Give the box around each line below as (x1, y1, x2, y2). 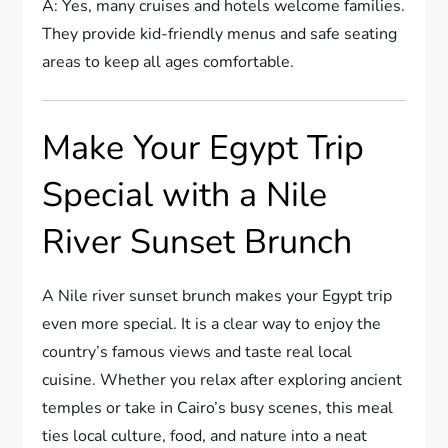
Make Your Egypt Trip (42, 125, 365, 172)
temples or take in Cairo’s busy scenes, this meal (42, 397, 394, 420)
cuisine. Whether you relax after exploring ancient (42, 369, 403, 392)
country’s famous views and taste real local (42, 341, 353, 364)
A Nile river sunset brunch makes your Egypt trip (42, 285, 393, 308)
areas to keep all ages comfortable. (42, 51, 295, 74)
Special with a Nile (42, 172, 328, 219)
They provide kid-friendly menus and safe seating (42, 23, 398, 46)
